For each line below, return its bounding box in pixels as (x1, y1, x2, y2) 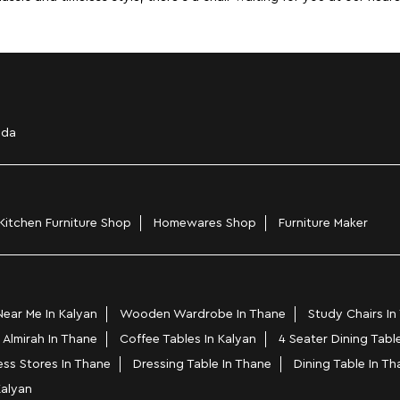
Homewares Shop (153, 217, 256, 230)
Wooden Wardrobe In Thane (119, 307, 286, 321)
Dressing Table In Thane (132, 357, 271, 371)
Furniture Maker (278, 217, 368, 230)
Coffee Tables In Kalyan (119, 332, 256, 346)
